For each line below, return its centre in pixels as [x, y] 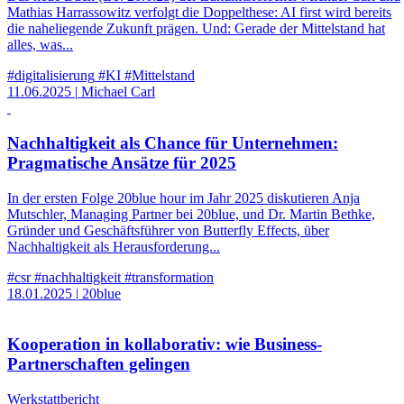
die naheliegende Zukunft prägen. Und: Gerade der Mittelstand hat [196, 29]
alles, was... [40, 45]
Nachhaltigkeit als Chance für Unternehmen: [173, 142]
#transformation [169, 277]
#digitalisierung [51, 76]
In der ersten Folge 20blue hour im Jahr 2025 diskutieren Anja [184, 197]
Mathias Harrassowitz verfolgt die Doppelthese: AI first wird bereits [199, 13]
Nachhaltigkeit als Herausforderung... [114, 246]
